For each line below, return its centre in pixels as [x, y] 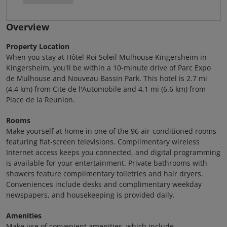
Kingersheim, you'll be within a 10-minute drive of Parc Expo [108, 68]
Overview [28, 27]
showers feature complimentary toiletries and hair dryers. [105, 174]
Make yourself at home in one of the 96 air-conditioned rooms [111, 131]
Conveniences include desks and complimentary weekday [104, 184]
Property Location [38, 46]
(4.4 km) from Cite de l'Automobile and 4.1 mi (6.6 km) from [106, 89]
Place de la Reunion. [41, 100]
